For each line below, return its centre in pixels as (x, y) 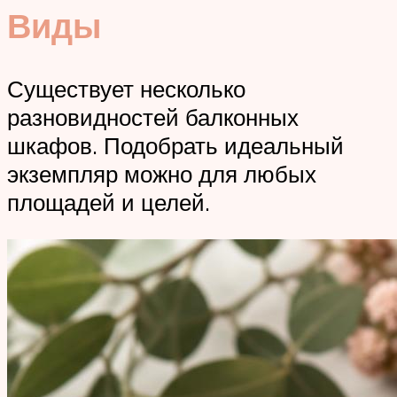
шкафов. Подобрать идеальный (175, 146)
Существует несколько (126, 89)
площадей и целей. (109, 202)
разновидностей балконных (153, 117)
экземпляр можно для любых (162, 174)
